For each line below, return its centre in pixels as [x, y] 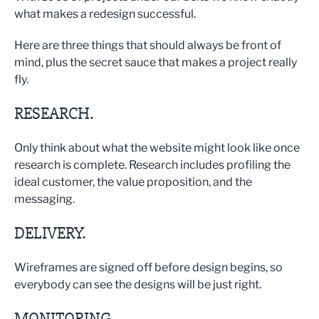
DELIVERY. [50, 234]
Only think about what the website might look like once [157, 148]
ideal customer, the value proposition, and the [133, 182]
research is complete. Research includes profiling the [152, 165]
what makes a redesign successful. [105, 14]
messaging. [45, 199]
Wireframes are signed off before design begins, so [148, 268]
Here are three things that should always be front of [148, 46]
